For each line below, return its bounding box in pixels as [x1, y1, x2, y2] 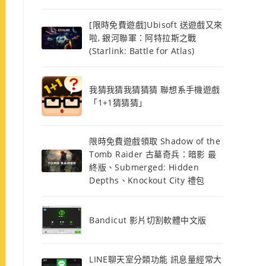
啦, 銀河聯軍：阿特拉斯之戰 [89, 32, 197, 44]
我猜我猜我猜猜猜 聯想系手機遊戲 [89, 84, 220, 96]
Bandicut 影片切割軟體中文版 [89, 214, 207, 226]
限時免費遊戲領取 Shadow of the [89, 135, 221, 147]
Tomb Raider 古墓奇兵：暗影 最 [89, 148, 217, 160]
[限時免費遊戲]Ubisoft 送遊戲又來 [89, 19, 223, 31]
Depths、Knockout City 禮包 [89, 175, 205, 186]
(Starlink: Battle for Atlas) [89, 45, 195, 57]
